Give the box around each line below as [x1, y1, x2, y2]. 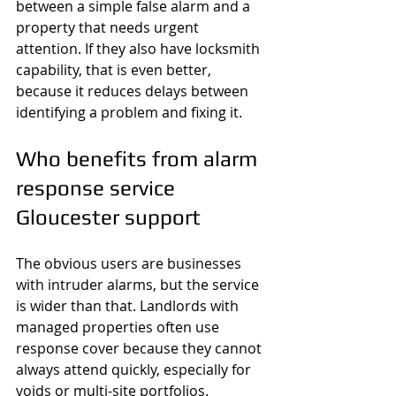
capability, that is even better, [16, 60, 215, 80]
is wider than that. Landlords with [16, 296, 242, 316]
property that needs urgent [16, 18, 202, 37]
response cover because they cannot [16, 339, 265, 358]
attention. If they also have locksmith [16, 39, 263, 58]
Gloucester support [16, 205, 201, 229]
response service [16, 176, 180, 200]
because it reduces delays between [16, 81, 252, 101]
